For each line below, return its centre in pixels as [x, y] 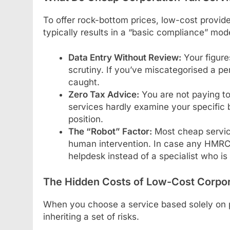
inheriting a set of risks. [91, 216]
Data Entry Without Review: [124, 58]
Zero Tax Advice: [103, 95]
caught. [84, 82]
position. [85, 119]
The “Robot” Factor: [110, 132]
